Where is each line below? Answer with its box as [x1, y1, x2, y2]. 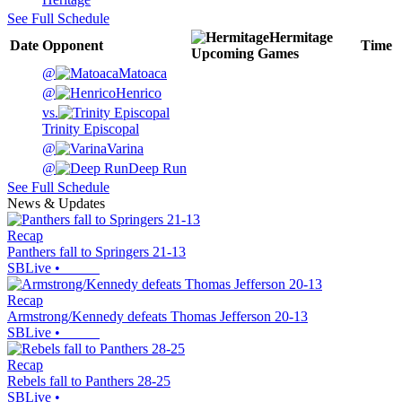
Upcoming [191, 46, 254, 62]
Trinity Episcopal [42, 121, 139, 137]
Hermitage [269, 30, 333, 46]
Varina [107, 141, 144, 157]
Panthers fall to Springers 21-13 [7, 244, 186, 260]
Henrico [116, 85, 162, 101]
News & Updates [7, 196, 105, 212]
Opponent [42, 38, 103, 54]
